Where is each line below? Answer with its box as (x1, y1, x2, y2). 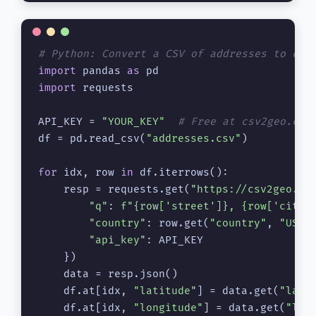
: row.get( (146, 217, 209, 229)
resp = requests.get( (38, 183, 190, 195)
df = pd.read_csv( (38, 132, 146, 145)
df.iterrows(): (133, 166, 229, 178)
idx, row (57, 166, 121, 178)
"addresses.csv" (146, 132, 241, 145)
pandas (76, 64, 127, 77)
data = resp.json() (38, 267, 178, 280)
